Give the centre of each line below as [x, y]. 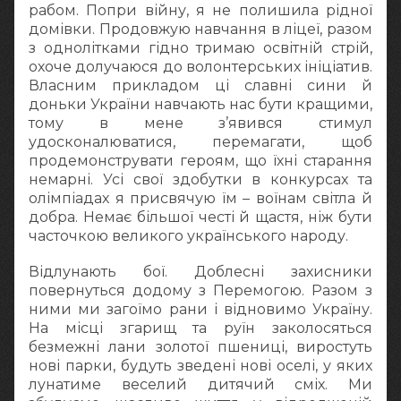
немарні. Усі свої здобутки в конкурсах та [200, 179]
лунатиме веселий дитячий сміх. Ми [200, 384]
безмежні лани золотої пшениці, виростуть [200, 346]
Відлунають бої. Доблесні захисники [200, 271]
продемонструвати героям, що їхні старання [200, 160]
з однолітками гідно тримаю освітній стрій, [200, 47]
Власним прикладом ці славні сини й [200, 85]
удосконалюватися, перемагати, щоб [200, 141]
